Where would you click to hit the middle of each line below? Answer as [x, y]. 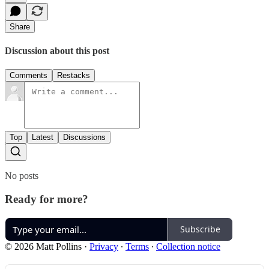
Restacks [74, 76]
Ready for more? [47, 199]
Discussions [84, 138]
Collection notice [188, 246]
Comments [29, 76]
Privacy [104, 246]
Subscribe [200, 229]
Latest [43, 138]
